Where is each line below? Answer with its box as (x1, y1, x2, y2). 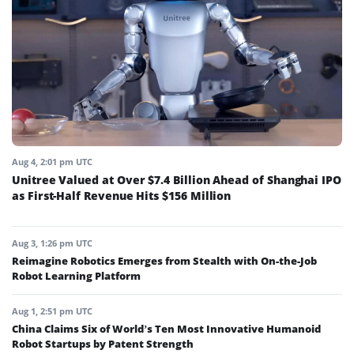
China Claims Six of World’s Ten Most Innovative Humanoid (12, 321, 321, 336)
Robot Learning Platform (12, 268, 141, 283)
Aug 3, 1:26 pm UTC (12, 236, 92, 249)
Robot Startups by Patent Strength (12, 336, 194, 351)
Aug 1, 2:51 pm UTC (12, 304, 92, 317)
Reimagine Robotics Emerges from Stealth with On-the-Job (12, 253, 317, 268)
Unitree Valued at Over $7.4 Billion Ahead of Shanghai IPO (12, 171, 342, 187)
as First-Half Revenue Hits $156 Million (12, 187, 232, 203)
